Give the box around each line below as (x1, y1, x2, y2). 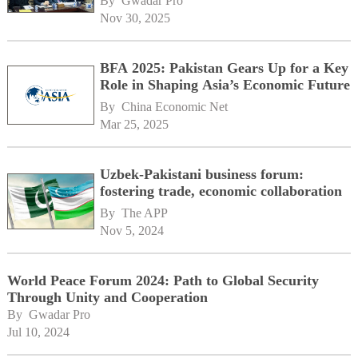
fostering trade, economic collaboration (100, 182, 343, 199)
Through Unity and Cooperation (6, 288, 208, 305)
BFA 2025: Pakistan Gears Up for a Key (100, 59, 349, 76)
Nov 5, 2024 (100, 223, 165, 237)
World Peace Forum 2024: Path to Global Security (6, 272, 319, 288)
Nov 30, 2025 (100, 10, 171, 25)
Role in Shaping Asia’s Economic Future (100, 76, 351, 93)
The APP (121, 205, 169, 220)
